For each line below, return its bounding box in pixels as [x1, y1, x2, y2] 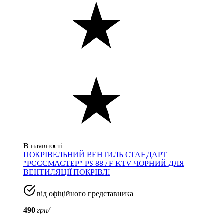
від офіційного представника [35, 189, 133, 198]
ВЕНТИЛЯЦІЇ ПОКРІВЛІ [23, 167, 110, 176]
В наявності [23, 141, 63, 150]
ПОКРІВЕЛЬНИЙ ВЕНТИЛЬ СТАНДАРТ [23, 150, 167, 159]
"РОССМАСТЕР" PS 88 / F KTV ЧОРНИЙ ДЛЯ [23, 159, 184, 167]
